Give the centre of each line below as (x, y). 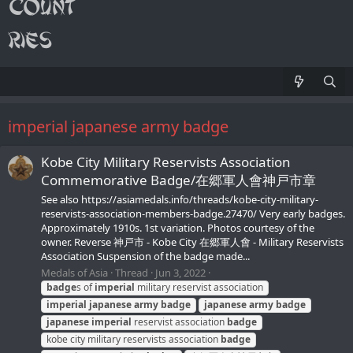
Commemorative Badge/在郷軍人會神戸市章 (178, 180)
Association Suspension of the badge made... (145, 256)
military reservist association (199, 287)
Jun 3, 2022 (180, 272)
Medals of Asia (74, 272)
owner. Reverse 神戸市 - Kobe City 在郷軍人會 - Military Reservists (192, 242)
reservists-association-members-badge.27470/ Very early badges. (193, 213)
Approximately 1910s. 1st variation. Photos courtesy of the (178, 227)
